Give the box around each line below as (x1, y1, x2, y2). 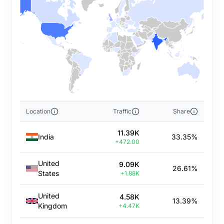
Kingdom (38, 201, 67, 210)
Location (26, 107, 50, 115)
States (38, 169, 59, 177)
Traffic (112, 107, 131, 115)
